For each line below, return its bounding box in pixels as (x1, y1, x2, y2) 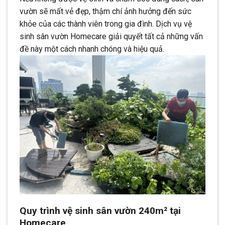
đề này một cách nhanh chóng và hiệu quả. (20, 44, 164, 54)
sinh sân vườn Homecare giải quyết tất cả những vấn (20, 32, 203, 42)
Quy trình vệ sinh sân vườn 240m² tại (20, 205, 181, 217)
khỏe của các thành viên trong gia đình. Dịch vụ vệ (20, 19, 192, 29)
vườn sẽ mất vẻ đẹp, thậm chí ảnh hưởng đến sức (20, 7, 191, 17)
